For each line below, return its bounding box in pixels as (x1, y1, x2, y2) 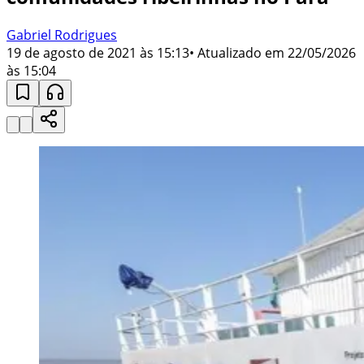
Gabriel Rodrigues (6, 25, 117, 44)
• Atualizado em (189, 43, 284, 62)
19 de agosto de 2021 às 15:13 (6, 43, 189, 62)
